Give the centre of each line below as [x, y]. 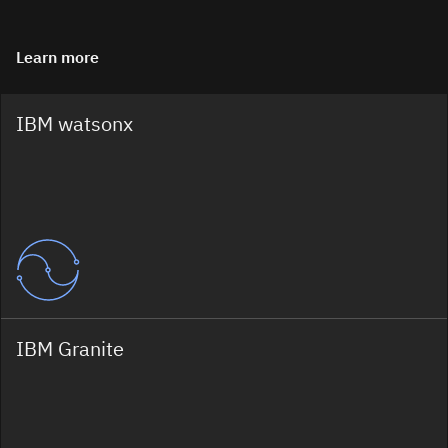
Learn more [57, 57]
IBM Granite [70, 348]
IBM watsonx [74, 123]
